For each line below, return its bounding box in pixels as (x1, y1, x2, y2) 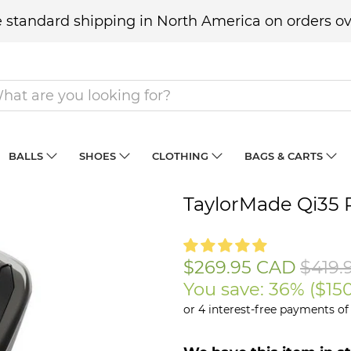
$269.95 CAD (183, 255, 296, 278)
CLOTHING (151, 149, 208, 162)
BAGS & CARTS (244, 149, 323, 162)
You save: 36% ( (183, 277, 315, 300)
